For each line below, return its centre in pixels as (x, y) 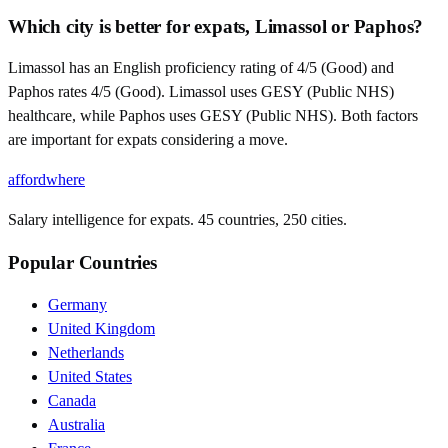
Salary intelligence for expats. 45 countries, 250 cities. (177, 220)
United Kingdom (101, 328)
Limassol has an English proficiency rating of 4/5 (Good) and (201, 68)
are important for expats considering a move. (148, 140)
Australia (76, 424)
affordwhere (46, 180)
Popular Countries (82, 263)
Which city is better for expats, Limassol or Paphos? (216, 26)
